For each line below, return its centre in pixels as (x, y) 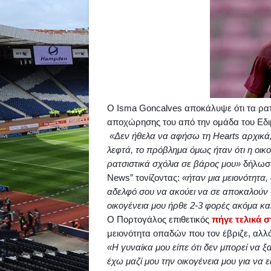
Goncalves (161, 108)
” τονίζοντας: (156, 178)
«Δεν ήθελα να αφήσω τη (160, 136)
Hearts (226, 136)
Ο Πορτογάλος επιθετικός (159, 219)
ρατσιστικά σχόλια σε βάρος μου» (175, 164)
